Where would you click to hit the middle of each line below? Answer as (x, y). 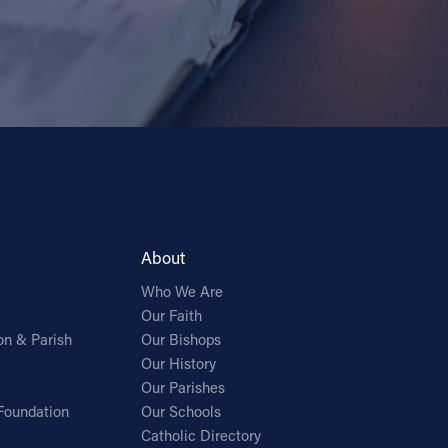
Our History (179, 364)
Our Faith (172, 316)
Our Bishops (181, 340)
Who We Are (182, 292)
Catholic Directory (201, 436)
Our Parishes (183, 388)
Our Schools (181, 412)
